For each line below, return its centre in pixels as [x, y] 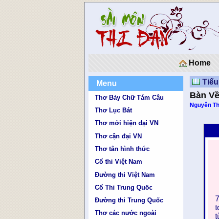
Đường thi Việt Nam [125, 175]
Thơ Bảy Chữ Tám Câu [130, 97]
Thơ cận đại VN [119, 136]
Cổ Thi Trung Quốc [124, 187]
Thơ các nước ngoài [126, 213]
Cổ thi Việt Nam [119, 162]
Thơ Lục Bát [114, 110]
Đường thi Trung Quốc [129, 200]
